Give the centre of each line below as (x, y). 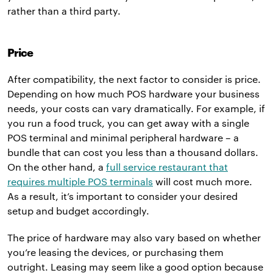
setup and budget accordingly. (78, 210)
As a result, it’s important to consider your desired (122, 196)
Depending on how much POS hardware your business (133, 93)
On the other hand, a (57, 166)
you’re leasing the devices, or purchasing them (115, 252)
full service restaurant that (167, 166)
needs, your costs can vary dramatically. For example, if (136, 108)
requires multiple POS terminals (80, 181)
